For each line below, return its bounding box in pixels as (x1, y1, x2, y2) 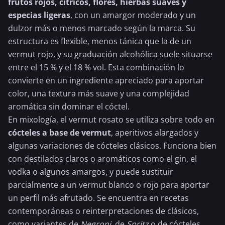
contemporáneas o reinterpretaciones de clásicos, (8, 205, 199, 216)
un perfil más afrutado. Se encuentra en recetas (8, 192, 189, 203)
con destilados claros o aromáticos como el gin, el (8, 153, 197, 164)
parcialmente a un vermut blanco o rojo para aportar (8, 179, 209, 190)
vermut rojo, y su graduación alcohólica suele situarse (8, 49, 212, 60)
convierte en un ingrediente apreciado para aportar (8, 75, 204, 86)
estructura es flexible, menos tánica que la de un (8, 36, 191, 47)
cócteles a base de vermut (8, 127, 111, 138)
